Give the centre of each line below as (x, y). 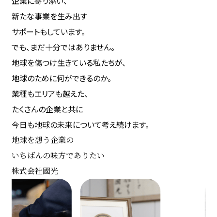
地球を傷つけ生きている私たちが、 (69, 62)
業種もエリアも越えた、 (50, 93)
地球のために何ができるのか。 (62, 78)
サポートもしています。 (48, 31)
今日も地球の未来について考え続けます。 (80, 124)
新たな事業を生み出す (49, 16)
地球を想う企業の (43, 140)
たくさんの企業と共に (47, 109)
